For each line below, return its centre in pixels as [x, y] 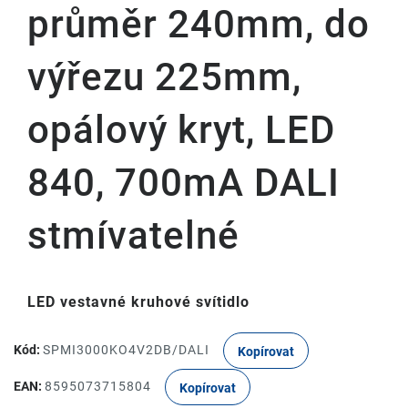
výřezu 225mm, [164, 77]
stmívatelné [133, 235]
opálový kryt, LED [181, 130]
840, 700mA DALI [184, 183]
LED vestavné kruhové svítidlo [138, 302]
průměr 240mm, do [199, 24]
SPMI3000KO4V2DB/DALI [126, 349]
